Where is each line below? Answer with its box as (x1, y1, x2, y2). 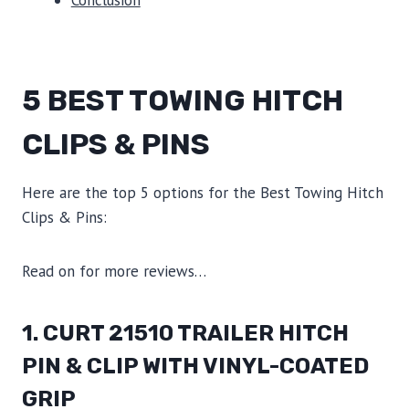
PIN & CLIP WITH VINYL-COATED (22, 352, 369, 379)
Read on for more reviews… (22, 260, 206, 281)
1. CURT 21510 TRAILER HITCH (22, 320, 349, 346)
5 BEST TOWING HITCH (22, 82, 343, 118)
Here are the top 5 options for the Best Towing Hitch (22, 182, 383, 203)
